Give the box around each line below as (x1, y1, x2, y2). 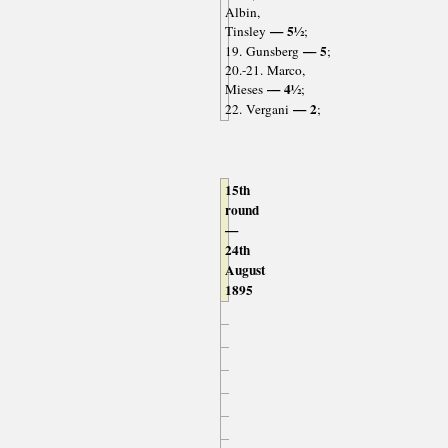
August (224, 259, 265, 280)
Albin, (224, 2, 260, 21)
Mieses (224, 79, 263, 98)
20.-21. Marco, (224, 60, 305, 79)
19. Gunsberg (224, 41, 299, 60)
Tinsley (224, 21, 266, 40)
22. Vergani (224, 99, 289, 118)
